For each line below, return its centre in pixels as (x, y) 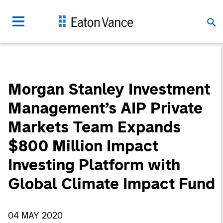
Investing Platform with (94, 165)
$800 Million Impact (83, 146)
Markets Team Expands (94, 127)
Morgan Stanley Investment (109, 89)
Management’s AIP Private (105, 108)
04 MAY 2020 (35, 216)
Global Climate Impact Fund (111, 184)
